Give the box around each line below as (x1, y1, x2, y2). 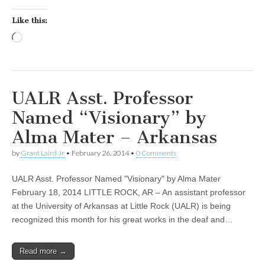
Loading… (22, 34, 61, 44)
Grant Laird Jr (21, 148, 64, 158)
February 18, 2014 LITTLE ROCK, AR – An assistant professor (12, 188, 245, 198)
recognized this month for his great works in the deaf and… (12, 215, 233, 225)
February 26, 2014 (72, 148, 129, 158)
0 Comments (136, 148, 176, 158)
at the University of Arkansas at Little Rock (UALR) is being (12, 201, 231, 211)
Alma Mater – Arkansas (12, 127, 217, 148)
